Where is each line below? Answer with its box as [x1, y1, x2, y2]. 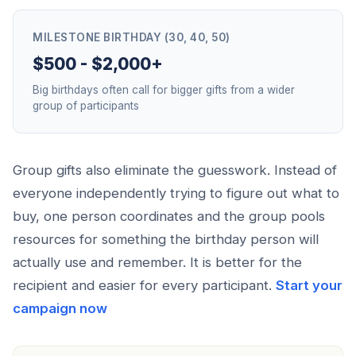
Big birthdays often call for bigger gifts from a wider [33, 83, 295, 96]
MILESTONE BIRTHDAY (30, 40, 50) [33, 31, 230, 44]
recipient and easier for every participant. [13, 277, 276, 293]
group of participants [33, 99, 139, 112]
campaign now [13, 300, 107, 316]
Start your [276, 277, 342, 293]
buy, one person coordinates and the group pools [13, 208, 325, 224]
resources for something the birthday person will [13, 231, 319, 247]
